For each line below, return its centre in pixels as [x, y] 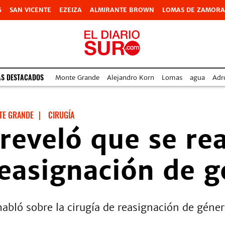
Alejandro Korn [131, 77]
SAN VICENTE [30, 10]
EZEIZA [71, 10]
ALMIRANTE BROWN [122, 10]
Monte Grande [77, 77]
